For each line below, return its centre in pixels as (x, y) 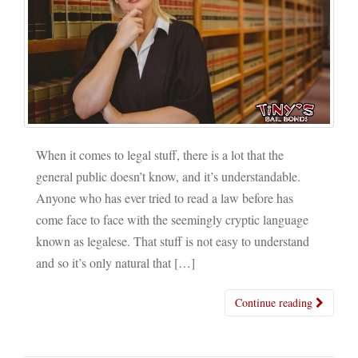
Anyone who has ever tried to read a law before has (165, 198)
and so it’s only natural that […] (115, 263)
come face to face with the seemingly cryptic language (172, 220)
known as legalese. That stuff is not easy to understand (173, 241)
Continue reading (275, 303)
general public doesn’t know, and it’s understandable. (168, 177)
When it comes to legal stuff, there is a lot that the (160, 155)
